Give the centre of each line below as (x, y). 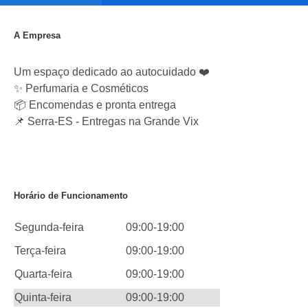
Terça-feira (40, 251)
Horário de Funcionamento (71, 196)
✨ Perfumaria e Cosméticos (81, 88)
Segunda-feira (49, 227)
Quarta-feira (43, 274)
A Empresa (37, 35)
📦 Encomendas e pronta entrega (95, 105)
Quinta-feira (43, 297)
